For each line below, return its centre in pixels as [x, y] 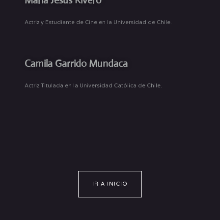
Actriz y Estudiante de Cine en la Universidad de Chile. [98, 22]
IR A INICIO [110, 184]
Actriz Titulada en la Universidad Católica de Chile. [93, 85]
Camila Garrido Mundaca [76, 63]
